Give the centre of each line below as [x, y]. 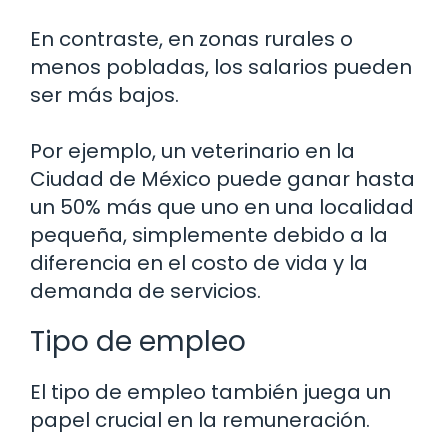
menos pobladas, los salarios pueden [221, 66]
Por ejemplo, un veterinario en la [192, 150]
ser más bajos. [104, 94]
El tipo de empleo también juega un [210, 391]
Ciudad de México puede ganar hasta [222, 178]
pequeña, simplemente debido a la [209, 234]
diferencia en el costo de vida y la [199, 262]
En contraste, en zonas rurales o [191, 38]
